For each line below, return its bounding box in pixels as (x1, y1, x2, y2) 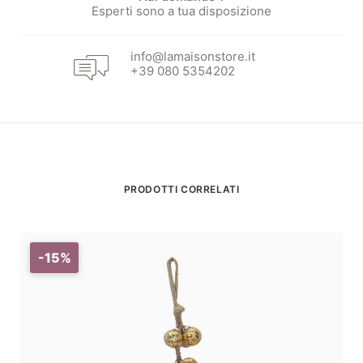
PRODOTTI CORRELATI (123, 183, 240, 195)
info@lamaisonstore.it (130, 49, 256, 64)
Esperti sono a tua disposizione (92, 3, 271, 19)
